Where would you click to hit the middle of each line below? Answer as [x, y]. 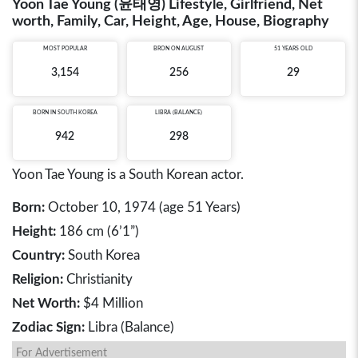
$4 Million [111, 303]
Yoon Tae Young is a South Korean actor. [128, 175]
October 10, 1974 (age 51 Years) [143, 207]
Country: [38, 255]
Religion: [38, 279]
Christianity [98, 279]
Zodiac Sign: [48, 327]
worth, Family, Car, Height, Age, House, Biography [171, 22]
